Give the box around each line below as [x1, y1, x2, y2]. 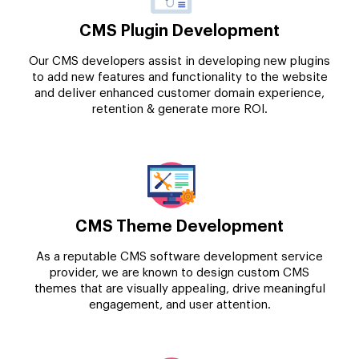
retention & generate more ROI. [91, 103, 268, 115]
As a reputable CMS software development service [36, 250, 323, 263]
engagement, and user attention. [88, 298, 271, 311]
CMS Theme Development [75, 218, 284, 235]
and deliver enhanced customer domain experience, [34, 87, 325, 99]
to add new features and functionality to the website [31, 71, 328, 83]
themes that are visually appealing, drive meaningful [34, 282, 325, 295]
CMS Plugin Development [79, 22, 280, 39]
